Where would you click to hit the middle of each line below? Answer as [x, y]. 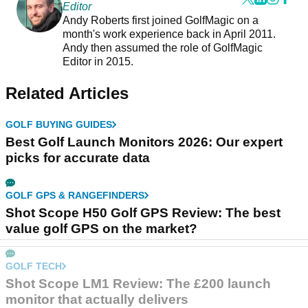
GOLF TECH [34, 266]
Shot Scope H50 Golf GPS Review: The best [143, 212]
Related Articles [67, 93]
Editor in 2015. [99, 61]
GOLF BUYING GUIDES [59, 124]
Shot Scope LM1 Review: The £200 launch [138, 283]
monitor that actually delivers [97, 299]
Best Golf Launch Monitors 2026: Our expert [144, 142]
